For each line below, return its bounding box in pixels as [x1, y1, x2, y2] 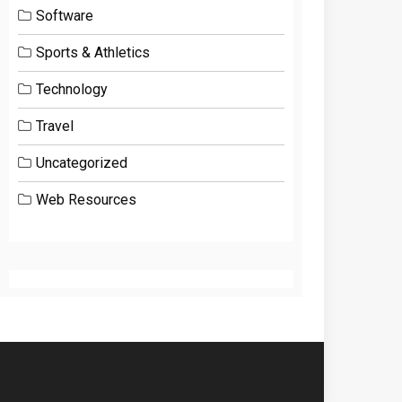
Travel [36, 118, 74, 135]
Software [36, 7, 94, 24]
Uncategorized [36, 154, 128, 171]
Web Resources [36, 191, 137, 208]
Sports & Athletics [36, 44, 151, 61]
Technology [36, 81, 109, 98]
